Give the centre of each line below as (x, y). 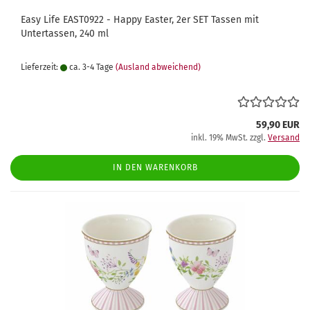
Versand (284, 138)
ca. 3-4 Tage (90, 67)
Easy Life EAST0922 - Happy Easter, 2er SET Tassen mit (140, 20)
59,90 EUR (278, 125)
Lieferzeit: (40, 67)
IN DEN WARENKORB (155, 167)
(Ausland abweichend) (158, 67)
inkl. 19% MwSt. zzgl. (229, 138)
